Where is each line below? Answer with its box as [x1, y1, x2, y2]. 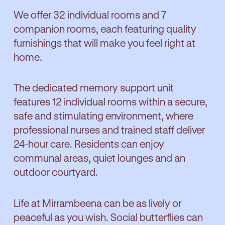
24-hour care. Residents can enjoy [14, 138, 164, 150]
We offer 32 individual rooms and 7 [14, 8, 167, 21]
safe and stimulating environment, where [14, 109, 193, 122]
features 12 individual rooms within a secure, [14, 95, 207, 108]
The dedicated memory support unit [14, 81, 174, 94]
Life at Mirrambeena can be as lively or [14, 197, 181, 209]
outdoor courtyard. [14, 166, 98, 178]
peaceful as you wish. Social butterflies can [14, 211, 203, 223]
